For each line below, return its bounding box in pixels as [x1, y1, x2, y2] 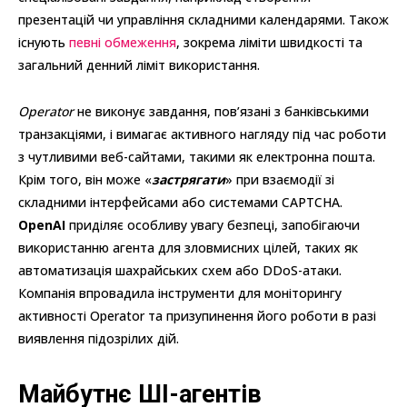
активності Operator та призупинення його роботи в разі [18, 307, 376, 325]
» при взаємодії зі [225, 171, 334, 189]
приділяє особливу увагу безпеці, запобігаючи [65, 216, 360, 234]
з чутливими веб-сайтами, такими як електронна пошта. [18, 148, 375, 166]
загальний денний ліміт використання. [18, 56, 260, 74]
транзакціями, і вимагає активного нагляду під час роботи [18, 125, 386, 144]
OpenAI [18, 216, 65, 234]
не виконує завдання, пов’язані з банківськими [74, 103, 369, 121]
